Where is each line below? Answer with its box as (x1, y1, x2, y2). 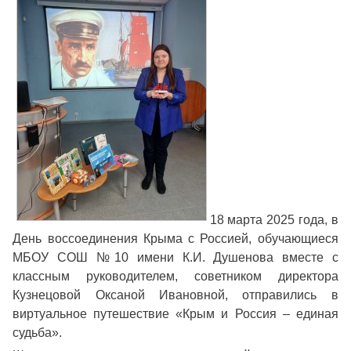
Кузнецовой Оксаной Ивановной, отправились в (13, 288, 338, 302)
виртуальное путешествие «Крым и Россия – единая (13, 307, 338, 321)
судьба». (13, 326, 63, 340)
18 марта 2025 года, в (209, 213, 338, 227)
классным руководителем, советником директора (13, 270, 338, 284)
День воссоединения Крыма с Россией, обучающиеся (13, 232, 338, 246)
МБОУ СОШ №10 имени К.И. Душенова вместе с (13, 251, 338, 265)
